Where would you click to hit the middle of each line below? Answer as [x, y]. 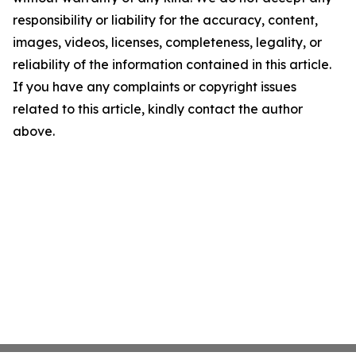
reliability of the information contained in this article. [172, 64]
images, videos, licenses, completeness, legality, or [167, 42]
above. [34, 131]
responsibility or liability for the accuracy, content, [165, 20]
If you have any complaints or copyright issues [155, 87]
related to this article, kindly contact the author [158, 109]
